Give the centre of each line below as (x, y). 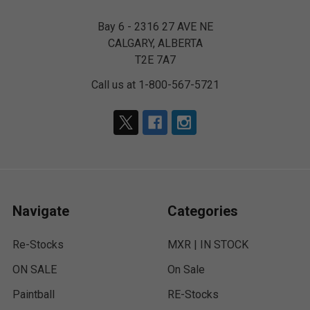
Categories (203, 211)
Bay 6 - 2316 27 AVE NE (155, 27)
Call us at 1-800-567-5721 (155, 85)
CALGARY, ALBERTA (155, 43)
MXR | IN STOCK (208, 245)
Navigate (41, 211)
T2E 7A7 (155, 60)
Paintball (34, 294)
